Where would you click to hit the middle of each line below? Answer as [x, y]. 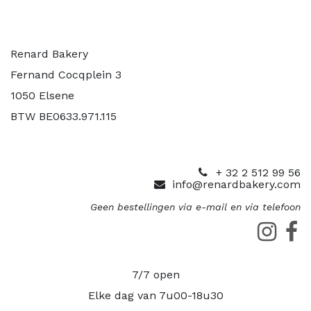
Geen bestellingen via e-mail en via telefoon [195, 207]
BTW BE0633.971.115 [64, 116]
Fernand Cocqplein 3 [66, 74]
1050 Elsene [42, 95]
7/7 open [155, 274]
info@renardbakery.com [236, 184]
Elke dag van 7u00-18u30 [155, 295]
